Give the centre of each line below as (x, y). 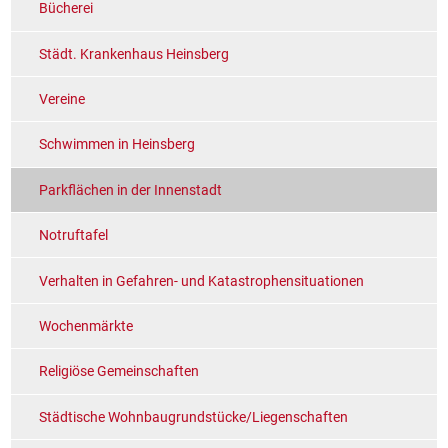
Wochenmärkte (86, 325)
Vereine (62, 99)
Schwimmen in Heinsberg (117, 144)
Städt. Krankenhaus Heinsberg (134, 53)
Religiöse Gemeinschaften (119, 371)
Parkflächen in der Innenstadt (130, 189)
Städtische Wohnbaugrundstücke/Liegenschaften (193, 416)
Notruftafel (73, 235)
